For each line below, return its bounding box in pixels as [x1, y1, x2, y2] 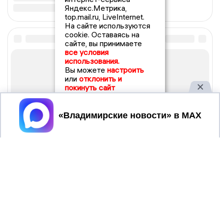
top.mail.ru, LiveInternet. [65, 12, 144, 22]
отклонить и [79, 74, 122, 83]
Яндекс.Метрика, [65, 3, 127, 13]
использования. [65, 56, 119, 66]
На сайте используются [65, 21, 150, 30]
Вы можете [65, 65, 107, 75]
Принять [84, 106, 114, 116]
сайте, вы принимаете [65, 38, 142, 48]
